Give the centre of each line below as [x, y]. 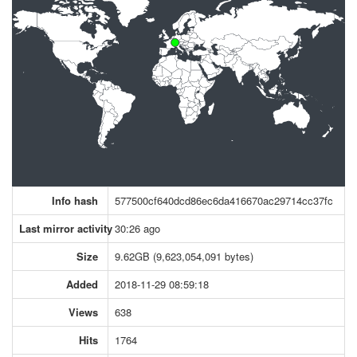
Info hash [75, 200]
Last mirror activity [66, 228]
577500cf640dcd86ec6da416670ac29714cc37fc [224, 200]
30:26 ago [137, 228]
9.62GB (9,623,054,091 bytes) [184, 256]
